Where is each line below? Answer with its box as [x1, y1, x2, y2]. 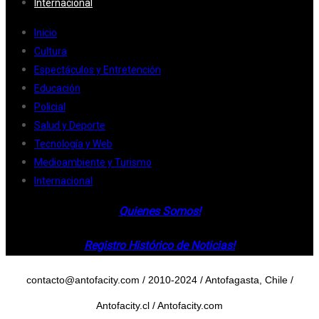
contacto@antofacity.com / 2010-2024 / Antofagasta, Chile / [26, 274, 293, 286]
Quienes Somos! [118, 204, 201, 219]
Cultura [34, 46, 67, 58]
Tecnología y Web [34, 138, 113, 150]
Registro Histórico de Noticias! [84, 239, 235, 253]
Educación [34, 83, 80, 95]
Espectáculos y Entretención [34, 64, 161, 76]
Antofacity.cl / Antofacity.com [96, 300, 223, 312]
